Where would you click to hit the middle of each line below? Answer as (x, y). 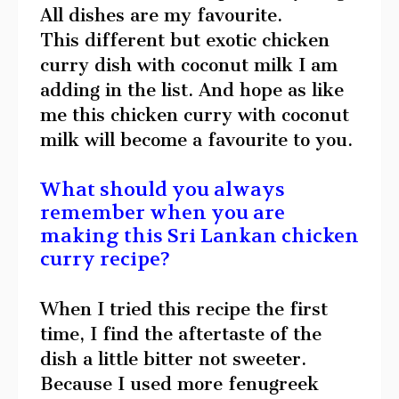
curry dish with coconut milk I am (189, 65)
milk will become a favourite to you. (196, 139)
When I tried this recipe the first (184, 309)
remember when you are (163, 212)
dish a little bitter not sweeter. (173, 359)
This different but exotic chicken (185, 40)
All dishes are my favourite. (161, 15)
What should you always (163, 189)
